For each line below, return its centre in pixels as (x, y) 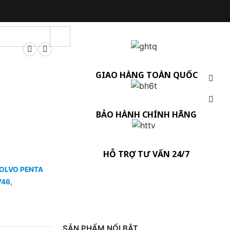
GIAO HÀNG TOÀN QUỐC (146, 75)
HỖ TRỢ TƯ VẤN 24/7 (146, 154)
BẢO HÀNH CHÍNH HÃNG (146, 114)
